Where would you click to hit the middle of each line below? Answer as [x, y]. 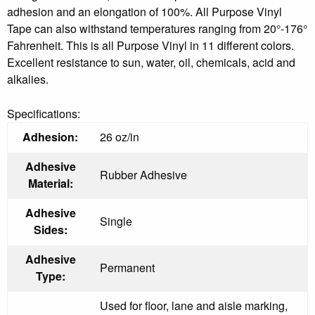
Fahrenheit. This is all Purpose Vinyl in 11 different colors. [150, 45]
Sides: [50, 229]
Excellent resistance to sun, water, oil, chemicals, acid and [151, 62]
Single [116, 221]
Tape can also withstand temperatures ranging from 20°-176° [157, 28]
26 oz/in [120, 136]
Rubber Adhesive [143, 174]
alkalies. [28, 79]
